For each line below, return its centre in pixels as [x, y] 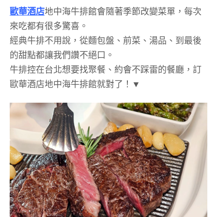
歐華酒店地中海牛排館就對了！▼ [75, 84]
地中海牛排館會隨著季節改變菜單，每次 [123, 11]
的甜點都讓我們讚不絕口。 [62, 54]
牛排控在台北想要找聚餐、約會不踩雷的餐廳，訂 [106, 69]
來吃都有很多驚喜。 [49, 25]
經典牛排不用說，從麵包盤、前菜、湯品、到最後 [106, 40]
